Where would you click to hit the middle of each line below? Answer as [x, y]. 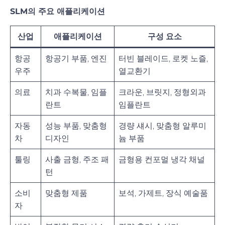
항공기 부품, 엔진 [76, 58]
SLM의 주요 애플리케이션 [58, 11]
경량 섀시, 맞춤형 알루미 [162, 126]
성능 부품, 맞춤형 [76, 126]
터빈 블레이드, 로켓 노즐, [163, 58]
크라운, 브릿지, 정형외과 [162, 92]
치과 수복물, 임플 [76, 92]
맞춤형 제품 [66, 193]
